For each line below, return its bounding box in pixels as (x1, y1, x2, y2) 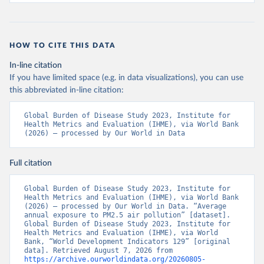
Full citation (9, 159, 52, 168)
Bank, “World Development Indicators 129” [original (24, 237, 230, 246)
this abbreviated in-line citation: (9, 86, 124, 95)
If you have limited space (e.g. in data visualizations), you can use (9, 74, 243, 82)
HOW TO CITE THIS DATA (9, 42, 116, 49)
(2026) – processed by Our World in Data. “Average (24, 202, 226, 211)
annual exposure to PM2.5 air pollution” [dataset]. (24, 211, 230, 220)
